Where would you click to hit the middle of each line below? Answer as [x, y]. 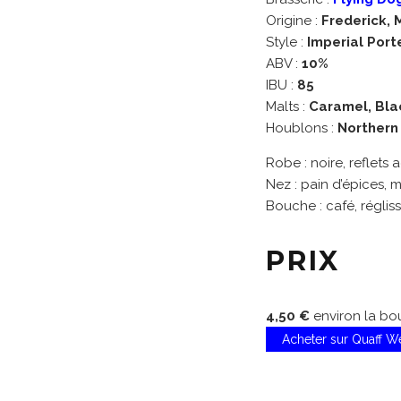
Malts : [287, 107]
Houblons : [302, 128]
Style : [286, 42]
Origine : [294, 21]
